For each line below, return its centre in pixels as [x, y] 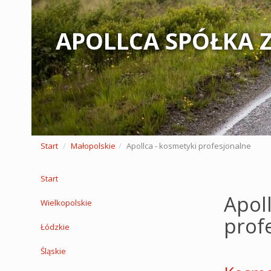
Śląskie [53, 251]
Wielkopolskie [66, 203]
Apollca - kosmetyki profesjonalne [189, 146]
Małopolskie [93, 146]
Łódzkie [55, 227]
